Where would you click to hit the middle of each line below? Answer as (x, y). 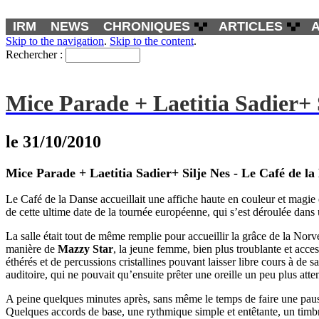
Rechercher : (34, 54)
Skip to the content (152, 41)
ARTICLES (251, 26)
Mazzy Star (85, 249)
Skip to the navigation (55, 41)
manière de (32, 249)
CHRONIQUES (147, 26)
